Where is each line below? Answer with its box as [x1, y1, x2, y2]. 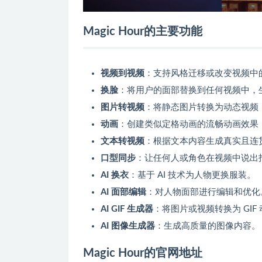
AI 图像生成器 [101, 221, 155, 230]
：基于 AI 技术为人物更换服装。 [129, 170, 256, 180]
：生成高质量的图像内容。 [155, 221, 260, 230]
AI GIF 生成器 [101, 204, 153, 213]
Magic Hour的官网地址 [83, 247, 202, 259]
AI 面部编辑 [101, 187, 146, 196]
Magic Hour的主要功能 [83, 25, 202, 37]
